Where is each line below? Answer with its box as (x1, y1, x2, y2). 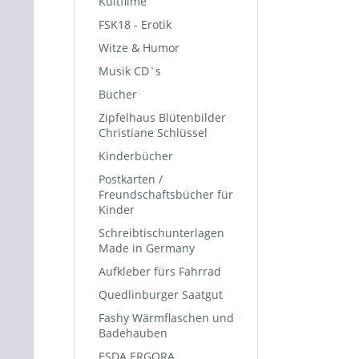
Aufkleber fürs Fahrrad (99, 264, 221, 279)
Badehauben (99, 325, 167, 341)
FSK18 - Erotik (99, 17, 171, 32)
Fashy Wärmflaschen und (99, 310, 234, 325)
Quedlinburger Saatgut (99, 287, 223, 302)
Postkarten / (99, 171, 163, 187)
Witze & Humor (99, 40, 179, 55)
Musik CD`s (99, 63, 161, 79)
